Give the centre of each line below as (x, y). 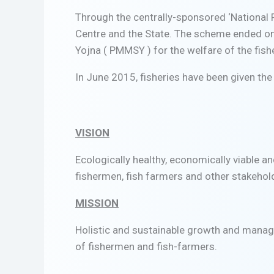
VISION (92, 133)
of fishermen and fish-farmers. (146, 247)
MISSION (97, 203)
